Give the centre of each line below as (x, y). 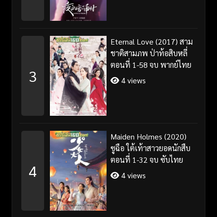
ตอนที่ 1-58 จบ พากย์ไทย (151, 65)
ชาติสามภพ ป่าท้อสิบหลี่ (149, 53)
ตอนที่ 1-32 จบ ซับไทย (147, 160)
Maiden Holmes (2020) (148, 137)
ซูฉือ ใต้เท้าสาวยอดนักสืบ (150, 148)
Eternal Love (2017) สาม (151, 42)
